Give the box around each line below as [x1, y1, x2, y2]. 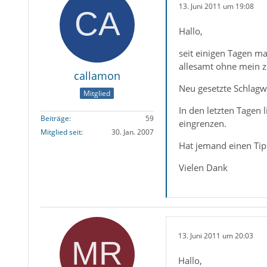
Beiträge [40, 113, 69, 124]
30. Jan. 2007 [111, 127, 154, 138]
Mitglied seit [40, 127, 81, 138]
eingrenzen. [178, 117, 226, 129]
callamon [73, 69, 120, 83]
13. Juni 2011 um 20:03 [178, 230, 253, 241]
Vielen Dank [178, 162, 228, 173]
